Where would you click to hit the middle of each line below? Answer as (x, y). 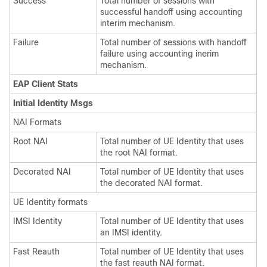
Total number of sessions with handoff (173, 42)
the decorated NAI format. (151, 183)
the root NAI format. (139, 153)
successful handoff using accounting (171, 12)
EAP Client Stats (46, 84)
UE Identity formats (50, 202)
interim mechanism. (138, 23)
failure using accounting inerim (159, 54)
